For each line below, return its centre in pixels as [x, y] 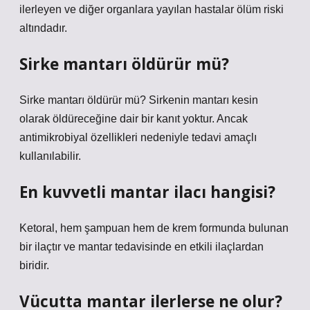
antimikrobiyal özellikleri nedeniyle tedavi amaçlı [138, 137]
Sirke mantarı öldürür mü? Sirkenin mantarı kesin [139, 100]
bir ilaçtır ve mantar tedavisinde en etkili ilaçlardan [142, 247]
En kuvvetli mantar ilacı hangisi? [147, 192]
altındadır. [43, 28]
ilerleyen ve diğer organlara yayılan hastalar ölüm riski [152, 9]
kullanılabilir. [50, 156]
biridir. [34, 265]
